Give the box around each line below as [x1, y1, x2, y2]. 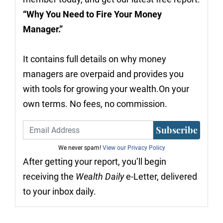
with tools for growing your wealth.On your [23, 84, 189, 95]
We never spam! [58, 144, 103, 152]
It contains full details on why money [23, 54, 166, 65]
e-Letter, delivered [124, 171, 197, 182]
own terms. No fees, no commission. [23, 99, 167, 110]
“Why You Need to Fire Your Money [23, 9, 162, 20]
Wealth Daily [76, 171, 124, 182]
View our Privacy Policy [102, 144, 165, 152]
